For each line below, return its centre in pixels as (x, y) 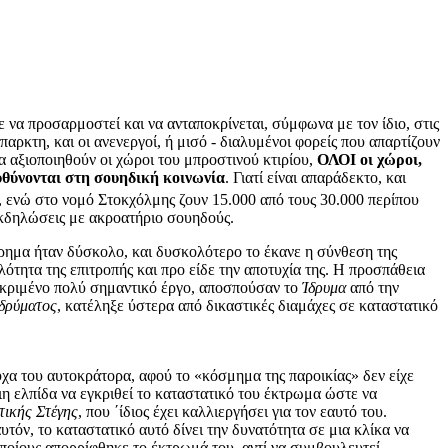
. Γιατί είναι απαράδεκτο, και (315, 177)
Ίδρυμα (322, 288)
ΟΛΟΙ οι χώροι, (369, 159)
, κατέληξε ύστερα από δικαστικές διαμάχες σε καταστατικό (247, 306)
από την (372, 288)
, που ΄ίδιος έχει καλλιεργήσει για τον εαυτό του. (232, 412)
